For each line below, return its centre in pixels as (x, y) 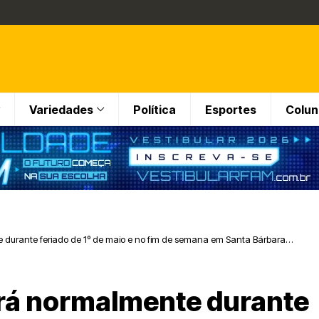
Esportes (231, 109)
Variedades (61, 109)
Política (155, 109)
